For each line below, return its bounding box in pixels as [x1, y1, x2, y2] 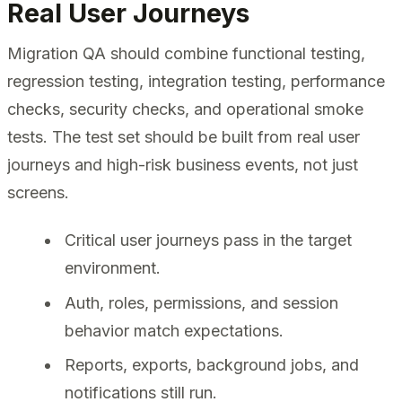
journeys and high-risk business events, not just [7, 155, 358, 175]
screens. [7, 183, 69, 203]
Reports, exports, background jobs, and [65, 354, 359, 374]
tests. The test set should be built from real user [7, 127, 360, 147]
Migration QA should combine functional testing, [7, 44, 365, 64]
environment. [65, 258, 161, 278]
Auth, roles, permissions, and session [65, 293, 338, 312]
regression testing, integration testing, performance [7, 72, 385, 92]
